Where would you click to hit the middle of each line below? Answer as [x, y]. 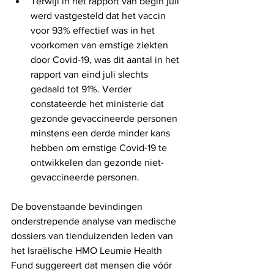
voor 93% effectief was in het [94, 30]
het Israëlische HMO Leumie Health [88, 250]
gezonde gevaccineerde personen [105, 118]
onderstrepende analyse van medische [95, 221]
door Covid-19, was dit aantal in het [106, 59]
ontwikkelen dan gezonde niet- [97, 162]
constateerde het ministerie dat [98, 103]
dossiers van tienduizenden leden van [93, 235]
